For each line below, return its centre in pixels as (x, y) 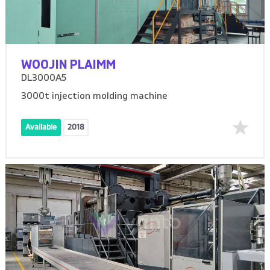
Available (41, 128)
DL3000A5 (44, 79)
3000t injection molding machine (95, 97)
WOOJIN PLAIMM (69, 65)
